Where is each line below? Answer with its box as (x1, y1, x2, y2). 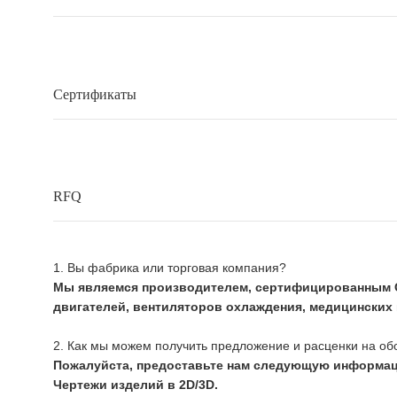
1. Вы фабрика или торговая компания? (53, 261, 286, 276)
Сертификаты (53, 86, 136, 102)
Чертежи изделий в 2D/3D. (53, 378, 218, 393)
